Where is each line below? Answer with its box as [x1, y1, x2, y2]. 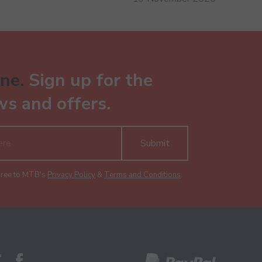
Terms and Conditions [104, 170, 181, 181]
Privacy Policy [47, 170, 95, 181]
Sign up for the [24, 68, 153, 92]
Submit [140, 136, 170, 150]
